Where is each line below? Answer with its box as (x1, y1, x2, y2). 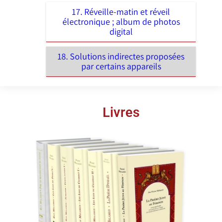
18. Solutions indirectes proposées (57, 50, 184, 62)
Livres (102, 104, 140, 120)
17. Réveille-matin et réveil (72, 5, 170, 17)
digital (109, 25, 133, 37)
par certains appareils (81, 60, 161, 72)
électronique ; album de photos (62, 15, 180, 27)
